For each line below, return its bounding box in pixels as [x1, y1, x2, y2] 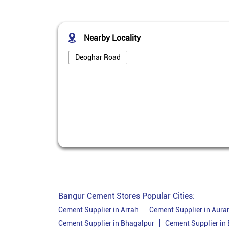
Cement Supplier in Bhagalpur [58, 219, 154, 227]
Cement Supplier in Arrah [58, 205, 139, 214]
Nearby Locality [84, 33, 141, 43]
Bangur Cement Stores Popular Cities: [58, 191, 195, 201]
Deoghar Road [75, 53, 121, 61]
